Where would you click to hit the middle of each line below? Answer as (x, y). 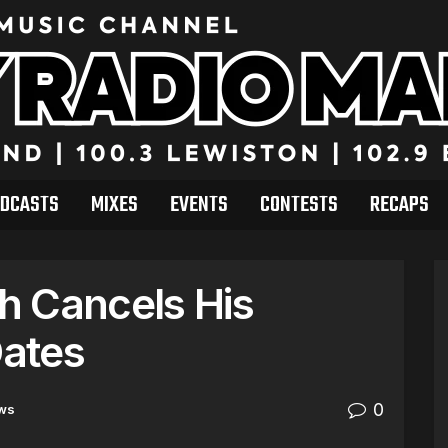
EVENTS (198, 205)
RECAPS (399, 205)
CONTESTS (298, 205)
